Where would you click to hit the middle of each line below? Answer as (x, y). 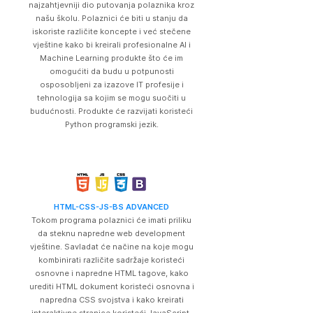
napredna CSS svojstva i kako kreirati (111, 300)
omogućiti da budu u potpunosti (111, 71)
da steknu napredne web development (111, 233)
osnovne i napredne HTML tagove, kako (111, 273)
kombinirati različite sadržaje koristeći (111, 260)
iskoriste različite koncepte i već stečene (111, 31)
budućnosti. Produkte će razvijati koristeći (111, 111)
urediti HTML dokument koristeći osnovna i (111, 286)
